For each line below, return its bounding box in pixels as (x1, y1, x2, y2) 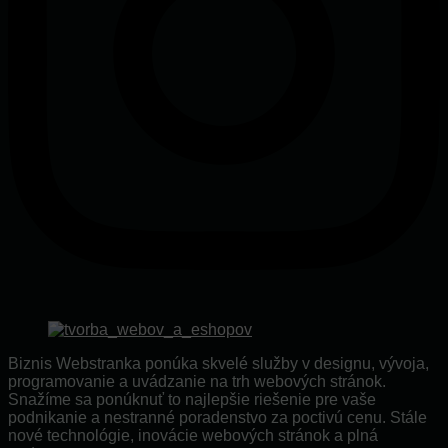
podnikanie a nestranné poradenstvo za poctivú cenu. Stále (8, 408, 427, 426)
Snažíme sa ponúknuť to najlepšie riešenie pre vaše (8, 390, 376, 408)
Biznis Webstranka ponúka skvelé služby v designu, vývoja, (8, 354, 429, 372)
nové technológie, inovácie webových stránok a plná (8, 426, 378, 444)
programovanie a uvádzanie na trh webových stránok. (8, 372, 386, 390)
